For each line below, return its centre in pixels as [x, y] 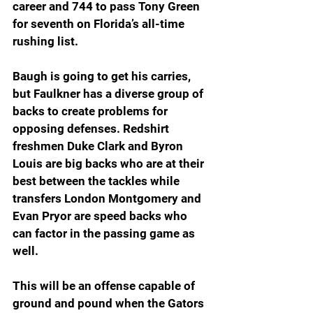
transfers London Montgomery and [108, 198]
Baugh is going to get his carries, [103, 76]
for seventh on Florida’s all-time [100, 23]
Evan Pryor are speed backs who [101, 216]
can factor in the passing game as [105, 233]
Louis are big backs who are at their [110, 163]
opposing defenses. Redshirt [92, 128]
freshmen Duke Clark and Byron [99, 146]
